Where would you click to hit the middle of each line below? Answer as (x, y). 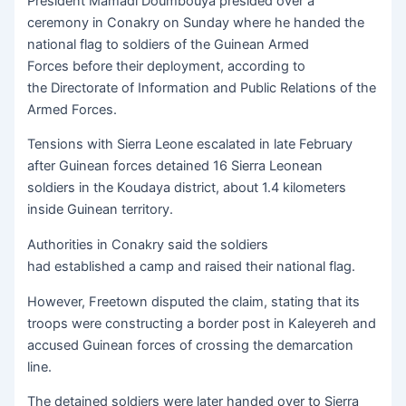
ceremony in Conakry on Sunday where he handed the (196, 22)
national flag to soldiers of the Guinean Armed (169, 44)
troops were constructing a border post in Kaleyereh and (202, 323)
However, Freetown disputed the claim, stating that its (194, 301)
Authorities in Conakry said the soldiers (148, 245)
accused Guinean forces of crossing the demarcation (191, 345)
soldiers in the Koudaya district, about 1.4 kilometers (187, 188)
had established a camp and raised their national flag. (192, 267)
